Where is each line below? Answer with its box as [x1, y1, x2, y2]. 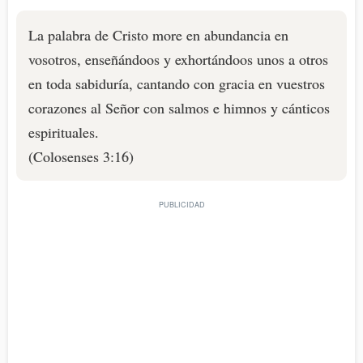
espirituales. [28, 122, 99, 143]
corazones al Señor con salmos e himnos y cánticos [28, 98, 330, 118]
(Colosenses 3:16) [28, 147, 134, 167]
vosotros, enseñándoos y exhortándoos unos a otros [28, 49, 328, 70]
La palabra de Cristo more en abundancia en [28, 25, 288, 45]
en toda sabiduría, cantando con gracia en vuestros [28, 74, 325, 94]
